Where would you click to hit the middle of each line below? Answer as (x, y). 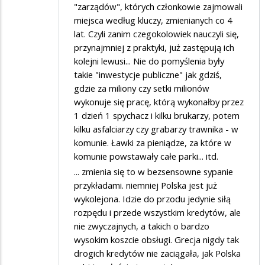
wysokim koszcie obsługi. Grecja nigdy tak (156, 240)
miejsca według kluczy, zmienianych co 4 (153, 20)
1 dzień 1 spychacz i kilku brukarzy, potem (157, 116)
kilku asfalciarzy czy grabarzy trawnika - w (156, 129)
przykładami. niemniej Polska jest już (146, 185)
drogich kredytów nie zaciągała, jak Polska (157, 253)
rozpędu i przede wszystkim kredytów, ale (157, 213)
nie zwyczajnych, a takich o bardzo (142, 226)
